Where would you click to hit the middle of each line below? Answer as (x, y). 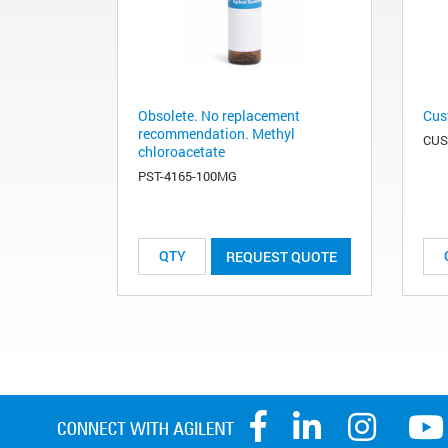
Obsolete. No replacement (219, 115)
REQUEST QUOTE (281, 256)
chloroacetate (181, 151)
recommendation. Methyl (216, 133)
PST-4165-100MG (187, 175)
